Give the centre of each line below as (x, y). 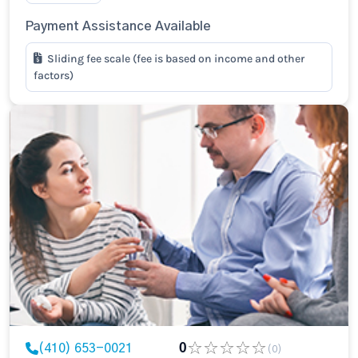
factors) (54, 76)
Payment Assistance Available (118, 26)
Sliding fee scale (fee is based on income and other (176, 59)
